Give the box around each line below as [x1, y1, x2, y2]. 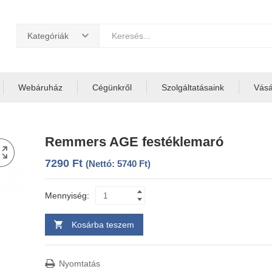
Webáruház [18, 83, 63, 92]
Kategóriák [27, 31, 69, 41]
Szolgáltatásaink [161, 83, 224, 92]
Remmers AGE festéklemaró [45, 134, 223, 149]
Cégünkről [92, 83, 132, 92]
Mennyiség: [45, 191, 89, 200]
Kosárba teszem [72, 220, 134, 229]
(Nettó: [86, 158, 117, 169]
